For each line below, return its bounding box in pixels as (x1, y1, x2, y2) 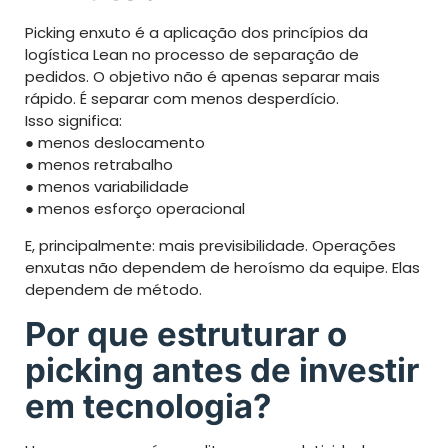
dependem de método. (25, 278, 202, 300)
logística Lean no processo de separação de (25, 43, 359, 65)
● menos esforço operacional (25, 197, 245, 219)
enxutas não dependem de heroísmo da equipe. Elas (25, 256, 420, 278)
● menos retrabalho (25, 153, 173, 175)
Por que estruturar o (25, 313, 347, 354)
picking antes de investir (25, 349, 419, 390)
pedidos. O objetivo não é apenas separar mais (25, 65, 380, 87)
